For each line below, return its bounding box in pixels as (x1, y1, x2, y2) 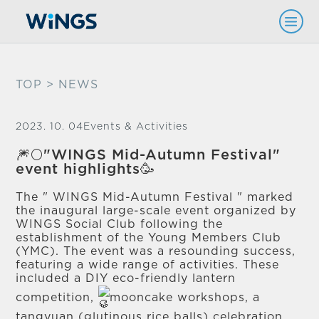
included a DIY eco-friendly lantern (16, 273, 236, 284)
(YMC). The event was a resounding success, (16, 246, 296, 257)
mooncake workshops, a (110, 291, 261, 303)
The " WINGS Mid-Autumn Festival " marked (16, 192, 294, 203)
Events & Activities (83, 122, 189, 132)
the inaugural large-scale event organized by (16, 205, 297, 216)
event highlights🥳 (16, 162, 156, 177)
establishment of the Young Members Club (16, 232, 282, 244)
